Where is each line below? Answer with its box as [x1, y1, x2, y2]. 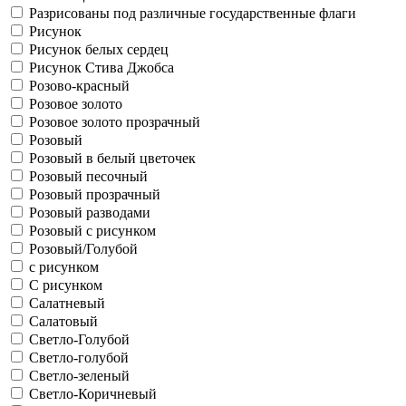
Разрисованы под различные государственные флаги [29, 5, 356, 21]
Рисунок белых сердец [29, 42, 169, 57]
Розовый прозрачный [29, 187, 160, 202]
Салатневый [29, 295, 105, 311]
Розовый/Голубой [29, 241, 138, 256]
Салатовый [29, 314, 98, 329]
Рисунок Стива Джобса [29, 60, 174, 75]
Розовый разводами [29, 205, 150, 220]
